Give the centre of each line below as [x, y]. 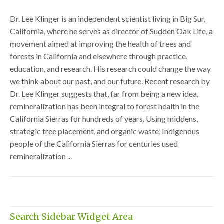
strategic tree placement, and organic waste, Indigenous [105, 131]
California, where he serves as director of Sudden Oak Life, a [111, 31]
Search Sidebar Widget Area [71, 216]
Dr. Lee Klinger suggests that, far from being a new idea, [104, 93]
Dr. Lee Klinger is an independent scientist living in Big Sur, [108, 18]
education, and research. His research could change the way [110, 68]
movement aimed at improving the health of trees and [100, 43]
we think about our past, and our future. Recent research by [110, 81]
